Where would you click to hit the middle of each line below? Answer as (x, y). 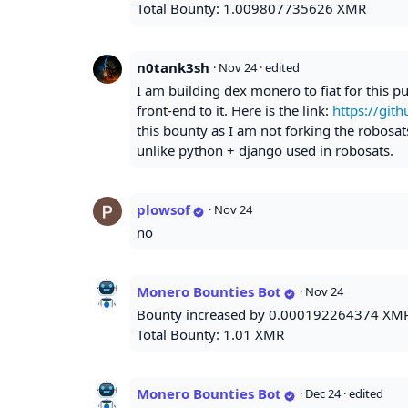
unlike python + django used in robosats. (265, 151)
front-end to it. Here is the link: (235, 111)
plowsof (163, 210)
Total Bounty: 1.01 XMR (210, 335)
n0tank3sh (173, 68)
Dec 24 (323, 394)
